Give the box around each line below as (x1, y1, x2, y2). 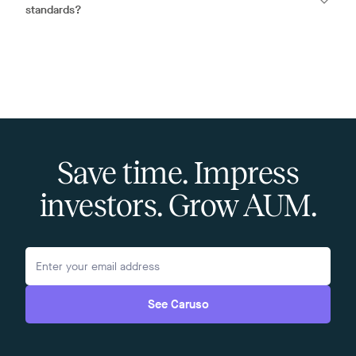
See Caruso (147, 296, 209, 312)
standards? (25, 2, 82, 17)
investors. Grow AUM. (39, 188, 317, 222)
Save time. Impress (56, 156, 300, 190)
